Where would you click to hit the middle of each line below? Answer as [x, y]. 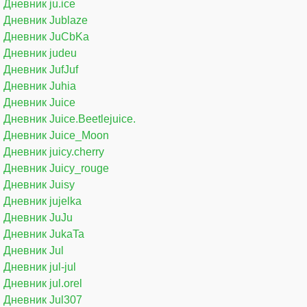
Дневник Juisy [39, 184]
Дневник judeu [40, 53]
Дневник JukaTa [44, 234]
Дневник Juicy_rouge [56, 168]
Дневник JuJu [38, 217]
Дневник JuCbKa [46, 36]
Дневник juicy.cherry [54, 151]
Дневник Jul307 [43, 299]
